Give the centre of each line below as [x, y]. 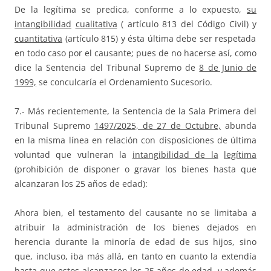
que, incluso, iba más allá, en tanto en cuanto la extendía [135, 256]
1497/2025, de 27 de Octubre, [158, 126]
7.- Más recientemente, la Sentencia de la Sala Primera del [135, 111]
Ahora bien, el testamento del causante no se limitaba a [135, 213]
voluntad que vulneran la [73, 155]
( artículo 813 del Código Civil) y [187, 24]
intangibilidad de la [175, 155]
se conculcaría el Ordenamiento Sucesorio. [124, 82]
